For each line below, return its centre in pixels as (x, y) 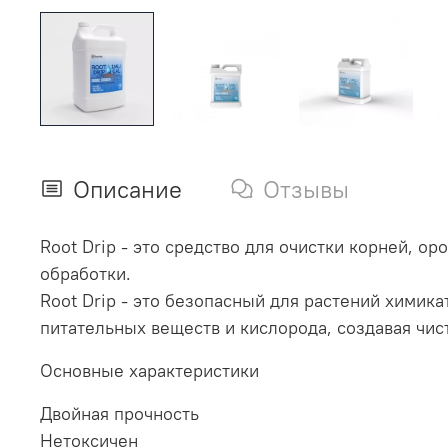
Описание (127, 188)
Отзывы (306, 188)
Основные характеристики (149, 370)
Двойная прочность (119, 413)
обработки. (85, 273)
